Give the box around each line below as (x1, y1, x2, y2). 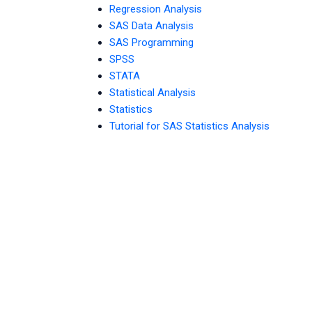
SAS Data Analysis (109, 19, 194, 33)
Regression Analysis (109, 3, 202, 16)
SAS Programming (109, 36, 194, 49)
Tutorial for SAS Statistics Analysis (109, 120, 270, 133)
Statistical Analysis (109, 86, 196, 100)
